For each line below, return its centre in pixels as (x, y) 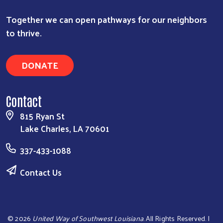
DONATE (40, 65)
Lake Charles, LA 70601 (64, 128)
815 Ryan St (42, 116)
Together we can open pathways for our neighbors (107, 19)
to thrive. (24, 32)
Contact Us (41, 172)
